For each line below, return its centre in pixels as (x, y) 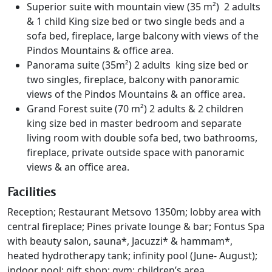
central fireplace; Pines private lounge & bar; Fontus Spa (136, 226)
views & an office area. (78, 167)
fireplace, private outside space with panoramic (136, 152)
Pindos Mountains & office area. (100, 50)
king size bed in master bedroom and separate (134, 123)
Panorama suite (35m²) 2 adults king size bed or (138, 65)
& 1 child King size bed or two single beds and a (136, 21)
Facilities (32, 191)
